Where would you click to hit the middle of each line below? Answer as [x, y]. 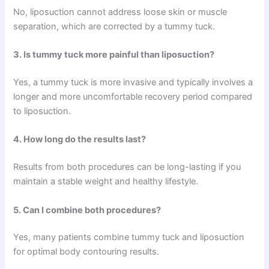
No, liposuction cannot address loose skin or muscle [120, 12]
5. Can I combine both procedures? [87, 210]
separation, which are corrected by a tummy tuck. [114, 26]
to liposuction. [42, 111]
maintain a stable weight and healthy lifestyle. [106, 182]
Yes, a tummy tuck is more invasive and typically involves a [133, 82]
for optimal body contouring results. [86, 252]
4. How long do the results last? [80, 140]
